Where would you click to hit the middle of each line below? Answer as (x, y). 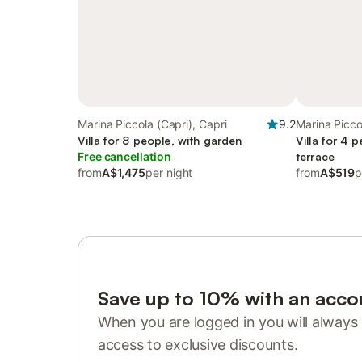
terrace (315, 156)
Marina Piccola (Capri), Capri (152, 124)
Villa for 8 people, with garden (160, 140)
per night (169, 173)
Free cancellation (124, 156)
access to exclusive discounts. (198, 345)
